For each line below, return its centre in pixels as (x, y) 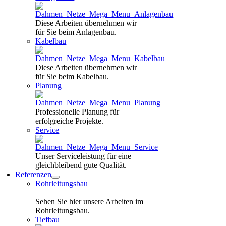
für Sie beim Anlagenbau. (76, 32)
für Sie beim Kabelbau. (72, 76)
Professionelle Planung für (77, 112)
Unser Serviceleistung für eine (83, 156)
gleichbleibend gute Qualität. (81, 165)
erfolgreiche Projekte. (70, 121)
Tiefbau (48, 220)
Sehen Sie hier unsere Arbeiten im (90, 202)
